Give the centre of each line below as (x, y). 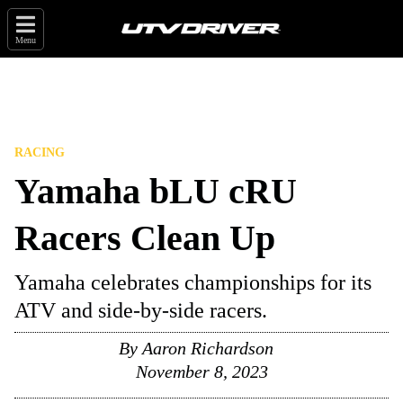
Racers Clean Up (145, 238)
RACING (40, 152)
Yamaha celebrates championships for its (193, 282)
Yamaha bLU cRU (156, 191)
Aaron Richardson (208, 348)
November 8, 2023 (201, 372)
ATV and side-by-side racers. (141, 310)
